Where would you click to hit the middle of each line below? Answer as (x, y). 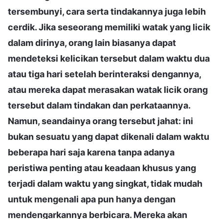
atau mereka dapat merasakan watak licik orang (108, 89)
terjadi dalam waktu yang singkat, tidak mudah (105, 183)
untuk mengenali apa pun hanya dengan (92, 199)
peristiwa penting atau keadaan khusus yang (102, 168)
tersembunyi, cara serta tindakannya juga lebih (107, 11)
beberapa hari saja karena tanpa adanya (91, 152)
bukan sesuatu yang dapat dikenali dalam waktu (109, 136)
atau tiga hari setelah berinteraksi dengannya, (104, 74)
